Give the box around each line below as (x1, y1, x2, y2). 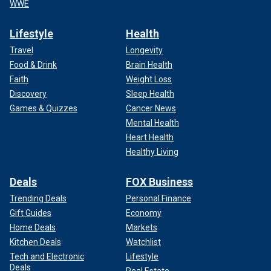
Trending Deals (10, 194, 67, 203)
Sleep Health (126, 89, 174, 99)
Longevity (126, 45, 163, 55)
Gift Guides (10, 208, 51, 218)
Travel (10, 45, 33, 55)
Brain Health (126, 60, 172, 70)
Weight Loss (126, 74, 172, 84)
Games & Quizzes (10, 103, 77, 113)
